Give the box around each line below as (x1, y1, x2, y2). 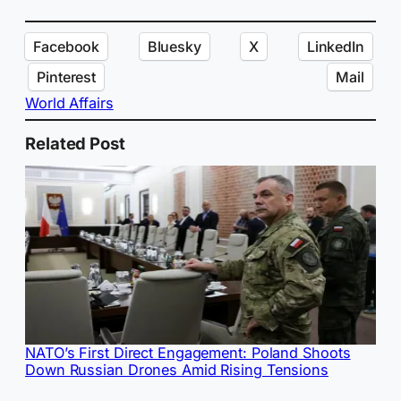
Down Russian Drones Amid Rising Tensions (25, 361, 328, 380)
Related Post (25, 133, 125, 154)
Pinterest (37, 67, 97, 86)
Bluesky (147, 37, 201, 55)
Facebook (33, 37, 100, 55)
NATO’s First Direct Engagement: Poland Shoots (25, 344, 351, 363)
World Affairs (25, 93, 114, 112)
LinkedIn (306, 37, 364, 55)
